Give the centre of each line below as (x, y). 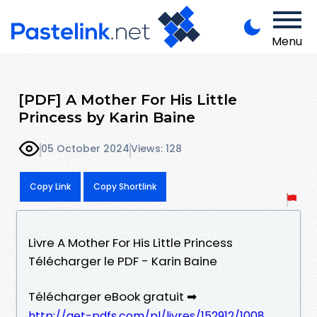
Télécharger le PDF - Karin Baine (123, 261)
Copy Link (50, 186)
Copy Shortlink (125, 186)
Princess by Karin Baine (107, 117)
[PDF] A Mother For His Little (128, 99)
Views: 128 (156, 149)
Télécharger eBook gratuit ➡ (113, 296)
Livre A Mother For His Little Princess (131, 242)
